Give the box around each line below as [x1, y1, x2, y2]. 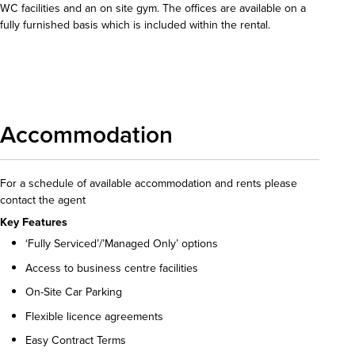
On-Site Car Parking [25, 284, 122, 301]
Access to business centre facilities [25, 259, 198, 277]
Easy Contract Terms [25, 332, 126, 349]
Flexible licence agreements [25, 307, 163, 325]
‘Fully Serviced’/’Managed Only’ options [25, 235, 218, 253]
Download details [13, 56, 101, 74]
